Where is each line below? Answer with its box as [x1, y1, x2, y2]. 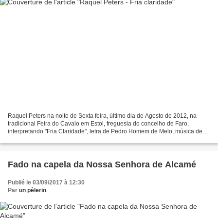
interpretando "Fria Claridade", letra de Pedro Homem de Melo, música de [8, 128, 202, 135]
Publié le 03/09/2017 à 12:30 [8, 179, 85, 186]
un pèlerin [19, 187, 46, 194]
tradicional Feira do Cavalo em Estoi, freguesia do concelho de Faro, [8, 120, 189, 127]
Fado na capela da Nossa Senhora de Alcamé [8, 160, 196, 170]
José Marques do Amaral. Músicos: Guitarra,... [8, 136, 129, 143]
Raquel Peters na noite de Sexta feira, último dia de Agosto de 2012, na [8, 112, 197, 120]
